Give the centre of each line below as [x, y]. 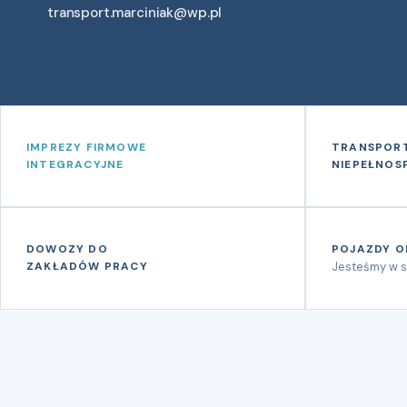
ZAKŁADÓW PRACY [87, 266]
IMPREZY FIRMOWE [86, 147]
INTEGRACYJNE [75, 164]
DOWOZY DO [67, 249]
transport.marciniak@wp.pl [135, 13]
